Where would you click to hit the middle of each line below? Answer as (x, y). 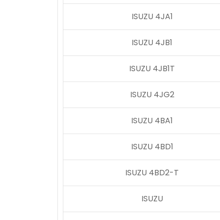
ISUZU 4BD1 (152, 147)
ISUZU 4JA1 (152, 16)
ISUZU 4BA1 (152, 121)
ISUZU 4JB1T (152, 69)
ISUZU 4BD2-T (152, 173)
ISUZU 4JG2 (152, 95)
